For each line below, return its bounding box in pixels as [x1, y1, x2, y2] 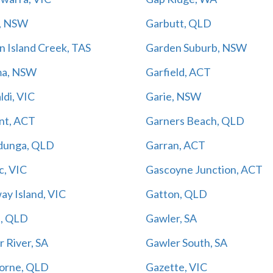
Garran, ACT [146, 138, 205, 152]
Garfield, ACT [146, 65, 211, 79]
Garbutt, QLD [146, 16, 211, 30]
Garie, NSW [146, 89, 201, 103]
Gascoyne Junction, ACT [146, 162, 263, 176]
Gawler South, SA [146, 235, 227, 249]
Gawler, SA [146, 211, 197, 225]
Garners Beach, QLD [146, 113, 244, 127]
